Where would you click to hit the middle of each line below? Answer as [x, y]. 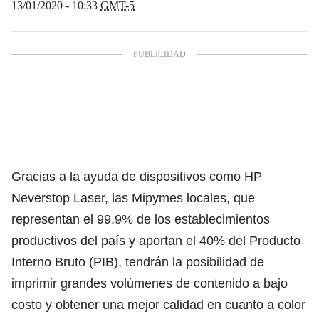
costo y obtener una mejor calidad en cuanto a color [158, 304]
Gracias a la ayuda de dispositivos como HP [137, 176]
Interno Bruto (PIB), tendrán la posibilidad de [138, 262]
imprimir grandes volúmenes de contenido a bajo [150, 283]
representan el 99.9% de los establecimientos [141, 219]
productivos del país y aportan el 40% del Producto [156, 240]
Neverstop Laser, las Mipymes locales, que [133, 198]
